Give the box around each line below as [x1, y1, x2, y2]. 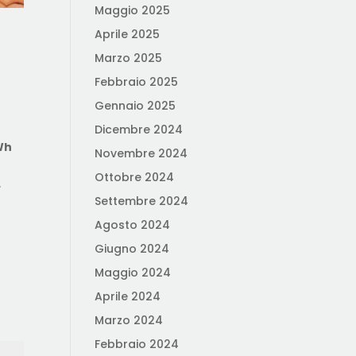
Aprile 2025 [95, 26, 161, 42]
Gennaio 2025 [95, 98, 176, 114]
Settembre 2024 [95, 193, 189, 209]
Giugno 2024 [95, 241, 170, 257]
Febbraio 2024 [95, 336, 180, 352]
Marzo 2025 [95, 50, 163, 66]
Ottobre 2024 [95, 169, 175, 185]
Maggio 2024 [95, 265, 172, 281]
